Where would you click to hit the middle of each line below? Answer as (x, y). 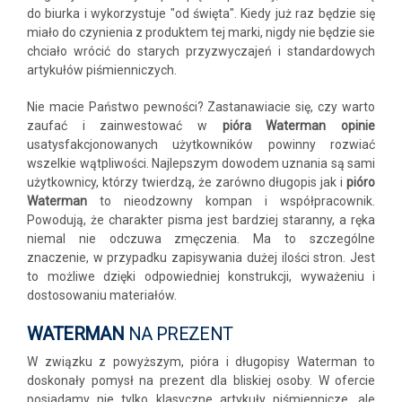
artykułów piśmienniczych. (102, 70)
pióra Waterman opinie (299, 126)
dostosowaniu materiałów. (102, 296)
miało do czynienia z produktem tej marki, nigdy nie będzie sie (201, 33)
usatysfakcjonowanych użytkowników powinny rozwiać (201, 145)
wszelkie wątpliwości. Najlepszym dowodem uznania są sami (201, 164)
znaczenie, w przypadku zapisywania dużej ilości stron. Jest (201, 258)
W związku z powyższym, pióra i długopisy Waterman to (201, 362)
